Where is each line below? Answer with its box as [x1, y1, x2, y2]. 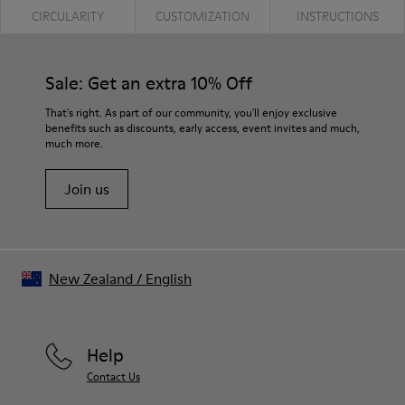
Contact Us [87, 368, 140, 384]
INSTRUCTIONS [296, 6, 379, 25]
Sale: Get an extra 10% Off [45, 70, 252, 96]
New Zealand [49, 268, 133, 288]
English [146, 268, 192, 288]
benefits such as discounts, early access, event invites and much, [45, 119, 360, 136]
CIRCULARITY [32, 6, 104, 25]
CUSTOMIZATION [155, 6, 250, 25]
